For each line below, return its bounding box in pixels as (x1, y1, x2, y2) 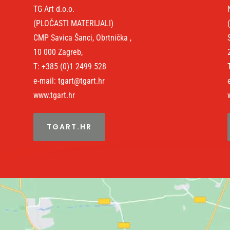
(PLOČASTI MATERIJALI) (33, 18, 113, 28)
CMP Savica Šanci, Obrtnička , (33, 32, 131, 43)
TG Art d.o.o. (33, 4, 74, 14)
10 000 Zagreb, (33, 47, 83, 57)
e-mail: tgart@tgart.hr (33, 75, 105, 86)
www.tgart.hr (33, 90, 75, 100)
